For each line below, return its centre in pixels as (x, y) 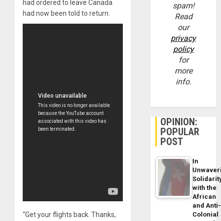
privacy (184, 38)
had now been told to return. (66, 14)
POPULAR (180, 132)
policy (183, 49)
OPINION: (179, 122)
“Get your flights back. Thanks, (69, 215)
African (204, 197)
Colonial (206, 215)
